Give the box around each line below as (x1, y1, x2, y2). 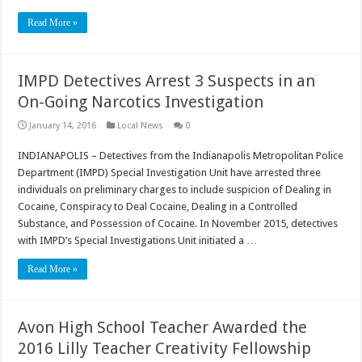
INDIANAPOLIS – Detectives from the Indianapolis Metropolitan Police (18, 149, 344, 162)
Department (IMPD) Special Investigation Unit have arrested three (18, 166, 322, 179)
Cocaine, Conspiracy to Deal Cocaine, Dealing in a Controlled (18, 200, 298, 213)
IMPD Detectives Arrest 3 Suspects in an (18, 70, 316, 90)
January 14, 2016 (29, 120, 97, 131)
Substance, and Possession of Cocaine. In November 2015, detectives (18, 217, 339, 229)
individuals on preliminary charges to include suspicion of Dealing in (18, 183, 332, 196)
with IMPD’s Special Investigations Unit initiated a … (18, 234, 258, 246)
